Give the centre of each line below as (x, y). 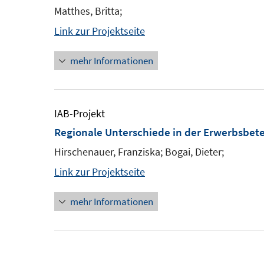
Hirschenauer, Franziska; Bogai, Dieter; (139, 152)
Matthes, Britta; (88, 11)
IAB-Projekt (80, 113)
